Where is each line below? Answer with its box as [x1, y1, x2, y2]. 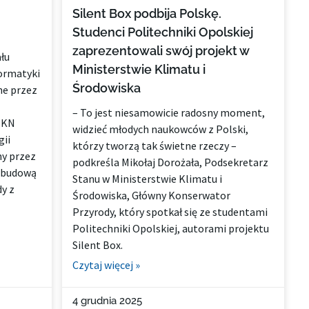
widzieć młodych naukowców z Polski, [72, 122, 249, 137]
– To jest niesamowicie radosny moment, [72, 106, 266, 120]
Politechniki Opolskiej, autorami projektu [72, 221, 270, 236]
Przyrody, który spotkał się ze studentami [72, 205, 268, 219]
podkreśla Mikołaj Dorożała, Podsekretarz [72, 155, 269, 170]
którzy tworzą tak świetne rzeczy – [72, 139, 237, 153]
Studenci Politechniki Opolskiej [72, 25, 254, 40]
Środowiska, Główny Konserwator [72, 188, 231, 203]
